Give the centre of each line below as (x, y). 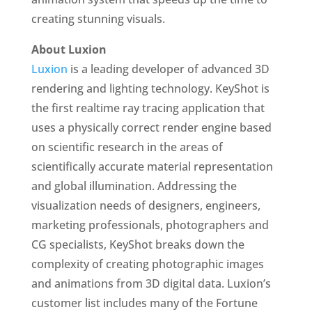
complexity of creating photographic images (147, 264)
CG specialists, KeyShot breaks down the (138, 244)
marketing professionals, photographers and (150, 225)
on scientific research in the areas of (127, 147)
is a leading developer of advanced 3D (168, 69)
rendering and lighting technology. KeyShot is (150, 88)
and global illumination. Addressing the (134, 186)
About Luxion (69, 49)
